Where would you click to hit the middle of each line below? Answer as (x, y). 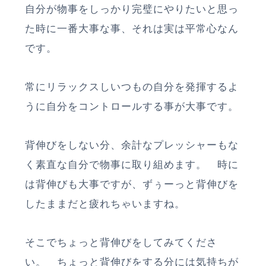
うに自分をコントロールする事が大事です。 (132, 106)
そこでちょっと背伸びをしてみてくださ (121, 242)
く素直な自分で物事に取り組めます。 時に (132, 164)
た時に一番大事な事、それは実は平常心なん (132, 28)
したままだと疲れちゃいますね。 (105, 204)
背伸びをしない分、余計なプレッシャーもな (132, 145)
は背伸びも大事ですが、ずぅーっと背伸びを (132, 184)
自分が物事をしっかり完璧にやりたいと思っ (132, 9)
